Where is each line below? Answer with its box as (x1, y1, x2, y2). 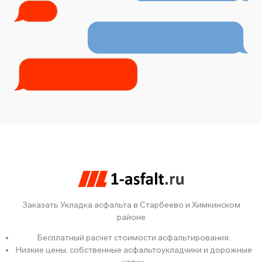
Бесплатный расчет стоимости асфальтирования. (37, 232, 230, 243)
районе (116, 212, 146, 222)
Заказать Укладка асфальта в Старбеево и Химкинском (22, 199, 240, 210)
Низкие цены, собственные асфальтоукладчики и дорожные (16, 244, 252, 255)
